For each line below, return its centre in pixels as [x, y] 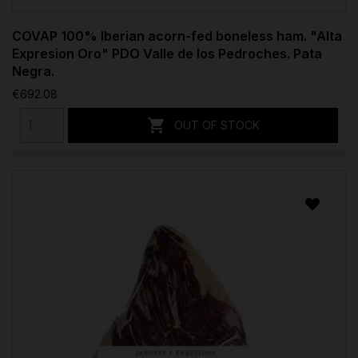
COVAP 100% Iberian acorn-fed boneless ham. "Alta [177, 36]
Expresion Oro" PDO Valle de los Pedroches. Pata [167, 53]
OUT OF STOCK [217, 125]
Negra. [33, 71]
